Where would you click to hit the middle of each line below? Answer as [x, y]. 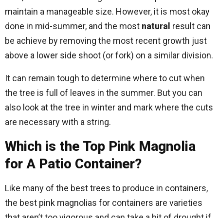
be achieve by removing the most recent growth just [106, 41]
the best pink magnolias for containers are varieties [104, 203]
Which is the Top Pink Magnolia [100, 146]
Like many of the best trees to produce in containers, [106, 188]
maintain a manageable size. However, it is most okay [107, 12]
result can [191, 26]
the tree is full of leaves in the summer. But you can [104, 93]
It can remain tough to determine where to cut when [105, 78]
